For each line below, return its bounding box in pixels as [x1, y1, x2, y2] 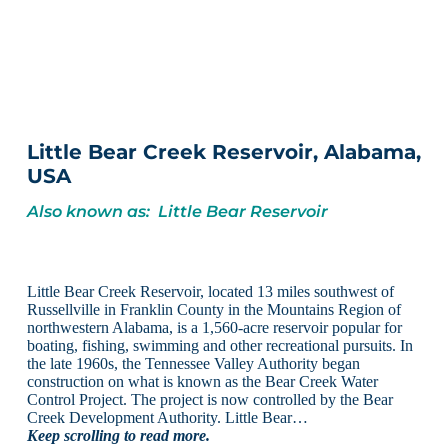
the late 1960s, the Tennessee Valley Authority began [26, 354, 360, 372]
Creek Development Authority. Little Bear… [26, 408, 308, 426]
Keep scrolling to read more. [26, 426, 210, 444]
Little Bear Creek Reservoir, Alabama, [26, 140, 421, 165]
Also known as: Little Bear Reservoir [26, 201, 328, 221]
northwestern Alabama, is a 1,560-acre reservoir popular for [26, 318, 402, 336]
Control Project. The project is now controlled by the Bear [26, 390, 393, 408]
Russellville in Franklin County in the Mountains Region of [26, 300, 401, 318]
